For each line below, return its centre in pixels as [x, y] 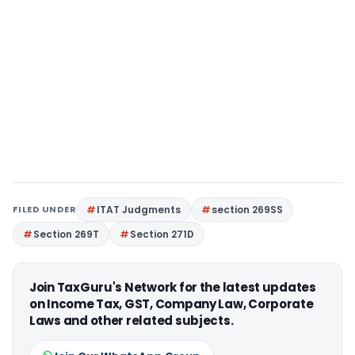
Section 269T [66, 234]
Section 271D [162, 234]
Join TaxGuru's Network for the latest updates [173, 287]
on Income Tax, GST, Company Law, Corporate [172, 304]
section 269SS [248, 210]
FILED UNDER [45, 209]
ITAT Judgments [139, 210]
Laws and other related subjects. [132, 321]
